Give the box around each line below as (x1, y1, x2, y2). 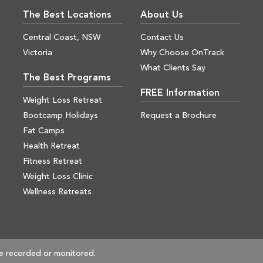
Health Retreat (22, 142, 80, 151)
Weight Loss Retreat (22, 96, 102, 105)
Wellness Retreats (22, 188, 92, 197)
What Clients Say (140, 64, 205, 73)
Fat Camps (22, 127, 65, 136)
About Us (140, 11, 183, 21)
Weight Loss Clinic (22, 173, 93, 181)
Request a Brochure (140, 112, 217, 120)
